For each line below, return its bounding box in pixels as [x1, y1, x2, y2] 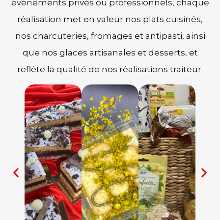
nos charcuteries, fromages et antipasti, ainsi [15, 30, 205, 41]
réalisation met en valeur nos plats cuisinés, [17, 14, 203, 24]
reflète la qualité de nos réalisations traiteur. [17, 64, 203, 74]
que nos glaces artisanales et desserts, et [22, 47, 198, 57]
